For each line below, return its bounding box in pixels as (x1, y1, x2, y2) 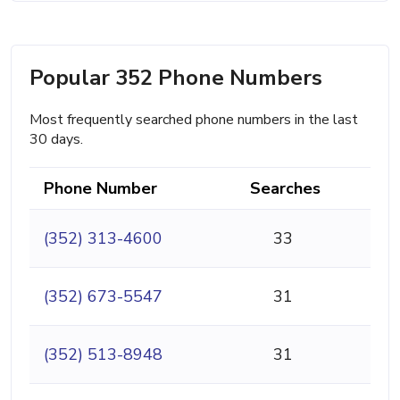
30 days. (29, 129, 83, 150)
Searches (250, 178, 321, 200)
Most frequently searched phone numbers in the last (29, 110, 358, 130)
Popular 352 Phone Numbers (29, 63, 322, 93)
